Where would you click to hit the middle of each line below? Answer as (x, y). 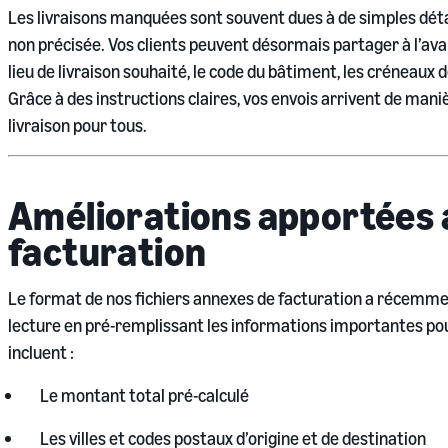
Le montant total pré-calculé (144, 394)
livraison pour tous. (77, 124)
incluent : (41, 351)
